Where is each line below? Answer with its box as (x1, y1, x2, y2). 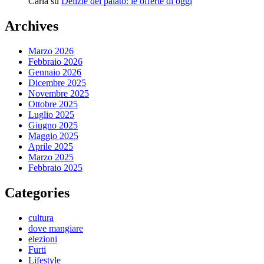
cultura (28, 212, 54, 223)
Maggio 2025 (28, 130, 78, 141)
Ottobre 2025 (28, 98, 78, 109)
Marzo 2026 (28, 45, 74, 56)
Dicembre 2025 (28, 77, 86, 88)
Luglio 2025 (28, 109, 74, 120)
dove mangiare (28, 223, 83, 233)
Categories (5, 184, 70, 200)
